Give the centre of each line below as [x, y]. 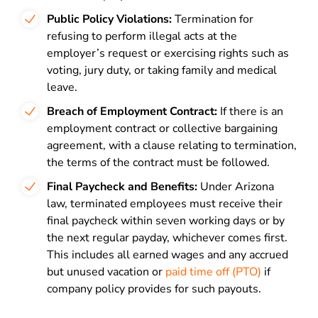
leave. [62, 87]
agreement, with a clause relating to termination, [172, 146]
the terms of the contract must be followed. [158, 163]
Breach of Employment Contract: [132, 111]
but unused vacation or [106, 272]
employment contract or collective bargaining [162, 128]
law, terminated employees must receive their [165, 204]
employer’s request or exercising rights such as [168, 53]
